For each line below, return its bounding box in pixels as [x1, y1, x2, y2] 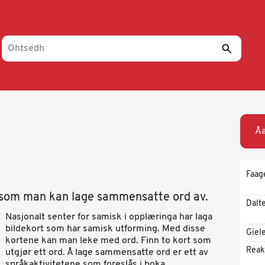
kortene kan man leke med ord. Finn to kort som [5, 235, 211, 247]
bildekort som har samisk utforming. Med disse [5, 223, 205, 235]
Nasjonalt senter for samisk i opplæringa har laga [5, 211, 212, 223]
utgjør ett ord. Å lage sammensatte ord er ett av [5, 247, 208, 258]
